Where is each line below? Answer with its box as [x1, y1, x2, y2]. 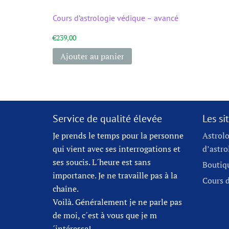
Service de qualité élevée [53, 111, 162, 125]
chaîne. [53, 182, 79, 194]
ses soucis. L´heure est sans [53, 156, 151, 168]
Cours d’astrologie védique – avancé [53, 13, 178, 23]
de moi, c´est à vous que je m [53, 209, 157, 221]
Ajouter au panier [60, 50, 124, 62]
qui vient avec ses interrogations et [53, 143, 180, 154]
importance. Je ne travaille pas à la [53, 169, 177, 181]
